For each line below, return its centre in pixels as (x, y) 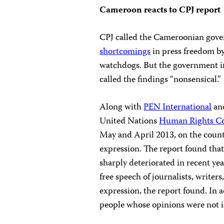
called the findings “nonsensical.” (160, 80)
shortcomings (125, 52)
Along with (122, 108)
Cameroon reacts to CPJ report (160, 11)
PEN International (178, 108)
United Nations (129, 122)
